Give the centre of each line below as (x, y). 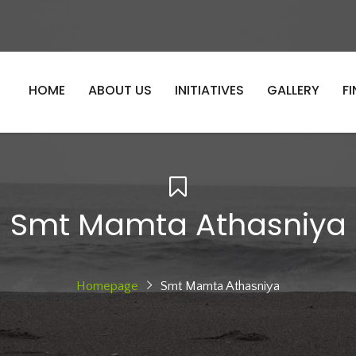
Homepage (107, 286)
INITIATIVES (209, 91)
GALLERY (293, 91)
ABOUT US (120, 91)
